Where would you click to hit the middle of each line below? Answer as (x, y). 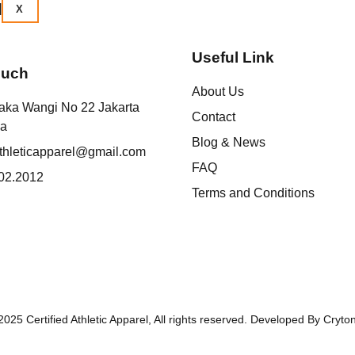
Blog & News (228, 143)
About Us (218, 92)
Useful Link (233, 58)
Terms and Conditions (253, 193)
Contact (213, 117)
